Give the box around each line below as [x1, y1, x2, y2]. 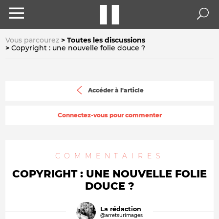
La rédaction [100, 205, 142, 213]
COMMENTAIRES [55, 152, 164, 160]
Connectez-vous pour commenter [57, 111, 162, 119]
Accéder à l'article [88, 87, 144, 94]
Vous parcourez [5, 36, 59, 44]
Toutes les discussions [67, 36, 145, 44]
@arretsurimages [100, 212, 143, 218]
